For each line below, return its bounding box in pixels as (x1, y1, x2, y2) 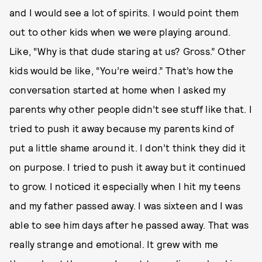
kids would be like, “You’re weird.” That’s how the (9, 64, 234, 76)
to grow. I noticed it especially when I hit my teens (9, 180, 241, 192)
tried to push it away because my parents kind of (9, 122, 235, 134)
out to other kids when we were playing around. (9, 26, 231, 37)
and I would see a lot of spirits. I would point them (9, 6, 239, 18)
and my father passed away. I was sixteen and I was (9, 199, 243, 211)
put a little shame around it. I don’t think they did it (9, 142, 246, 153)
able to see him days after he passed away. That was (9, 219, 249, 230)
